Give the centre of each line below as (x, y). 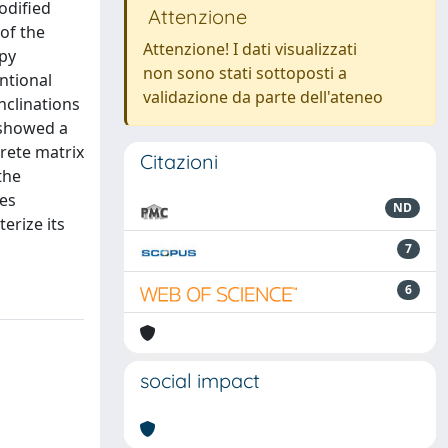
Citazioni (179, 161)
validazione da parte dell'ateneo (263, 97)
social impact (200, 380)
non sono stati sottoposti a (245, 73)
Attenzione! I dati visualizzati (250, 49)
